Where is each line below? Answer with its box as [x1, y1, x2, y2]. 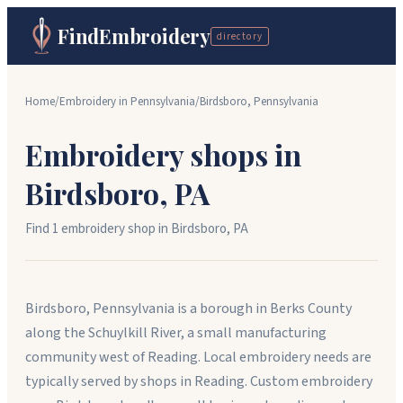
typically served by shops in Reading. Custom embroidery [25, 372, 372, 391]
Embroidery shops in [25, 135, 301, 174]
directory [216, 29, 263, 43]
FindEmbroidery [58, 22, 210, 49]
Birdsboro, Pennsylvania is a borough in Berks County [25, 299, 352, 318]
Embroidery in [59, 94, 130, 110]
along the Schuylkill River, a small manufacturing [25, 323, 327, 343]
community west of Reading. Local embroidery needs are [25, 347, 372, 367]
